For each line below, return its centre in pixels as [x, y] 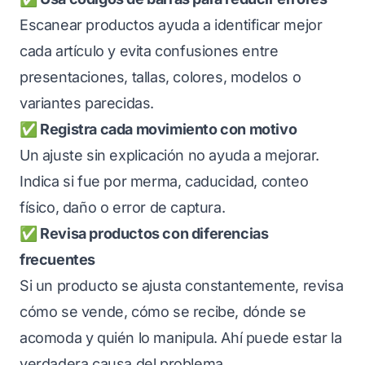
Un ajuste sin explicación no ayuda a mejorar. [170, 155]
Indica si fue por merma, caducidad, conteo [164, 181]
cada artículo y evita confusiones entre [149, 51]
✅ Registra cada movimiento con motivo [158, 129]
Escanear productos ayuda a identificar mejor [171, 25]
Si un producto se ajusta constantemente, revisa [182, 286]
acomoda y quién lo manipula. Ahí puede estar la [181, 338]
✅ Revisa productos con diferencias [144, 233]
